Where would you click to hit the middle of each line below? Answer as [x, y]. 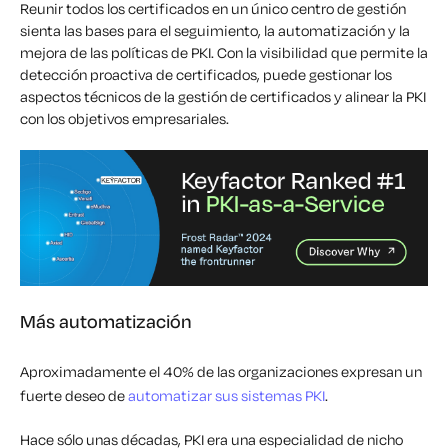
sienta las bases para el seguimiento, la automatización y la [215, 31]
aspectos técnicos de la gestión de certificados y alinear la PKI [223, 97]
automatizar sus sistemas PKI [226, 396]
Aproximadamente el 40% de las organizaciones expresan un [221, 372]
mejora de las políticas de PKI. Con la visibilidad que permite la [224, 53]
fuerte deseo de [74, 396]
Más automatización [106, 321]
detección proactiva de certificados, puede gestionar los [206, 75]
